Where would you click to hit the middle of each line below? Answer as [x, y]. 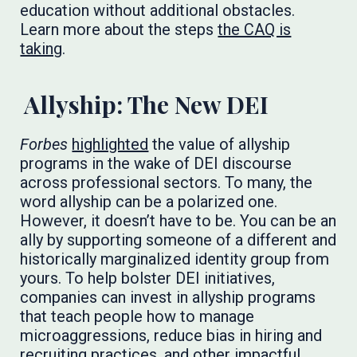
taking [41, 49]
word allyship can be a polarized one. [149, 202]
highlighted [110, 144]
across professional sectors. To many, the [167, 182]
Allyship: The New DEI [149, 104]
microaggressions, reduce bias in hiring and [171, 335]
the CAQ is [255, 29]
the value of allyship [220, 144]
